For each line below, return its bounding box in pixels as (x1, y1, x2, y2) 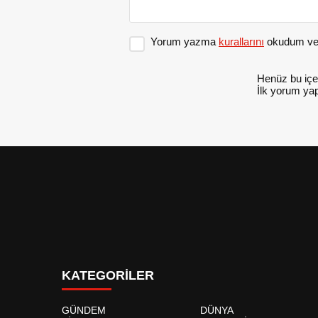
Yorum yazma (150, 35, 219, 48)
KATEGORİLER (62, 268, 154, 283)
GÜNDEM (62, 305, 106, 317)
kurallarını (219, 35, 264, 48)
